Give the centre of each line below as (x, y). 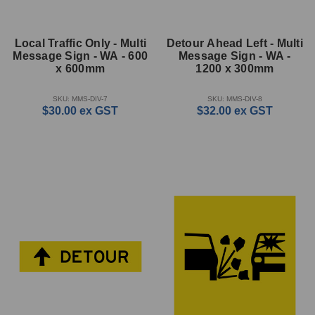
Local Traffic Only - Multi (80, 44)
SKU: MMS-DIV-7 (81, 99)
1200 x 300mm (235, 69)
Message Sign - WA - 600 (81, 56)
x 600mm (81, 69)
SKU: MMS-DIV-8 (234, 99)
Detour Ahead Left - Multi (234, 44)
